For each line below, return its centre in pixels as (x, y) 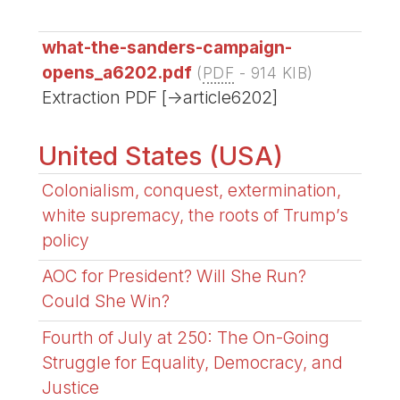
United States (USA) (161, 156)
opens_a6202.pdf (117, 73)
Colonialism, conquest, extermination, (192, 190)
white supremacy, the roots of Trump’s (196, 215)
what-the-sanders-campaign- (167, 48)
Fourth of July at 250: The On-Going (186, 337)
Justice (71, 387)
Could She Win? (106, 301)
